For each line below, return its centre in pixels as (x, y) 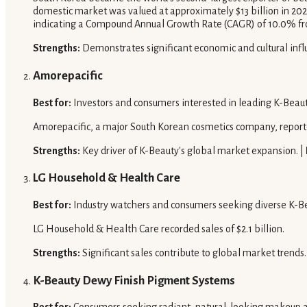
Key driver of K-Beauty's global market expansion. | (193, 150)
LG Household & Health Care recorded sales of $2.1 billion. (159, 229)
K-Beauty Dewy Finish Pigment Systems (134, 280)
